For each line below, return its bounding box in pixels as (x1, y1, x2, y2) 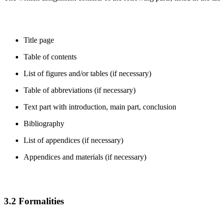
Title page (24, 35, 54, 44)
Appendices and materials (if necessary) (24, 152, 146, 161)
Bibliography (24, 119, 64, 128)
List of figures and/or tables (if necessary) (24, 69, 151, 78)
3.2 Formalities (4, 196, 64, 207)
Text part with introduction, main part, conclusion (24, 102, 176, 111)
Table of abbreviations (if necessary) (24, 85, 136, 94)
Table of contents (24, 52, 77, 61)
